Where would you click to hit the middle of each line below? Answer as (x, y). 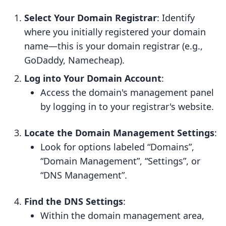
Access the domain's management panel (127, 93)
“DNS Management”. (84, 175)
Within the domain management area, (122, 216)
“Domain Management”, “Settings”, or (120, 161)
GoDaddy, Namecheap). (74, 60)
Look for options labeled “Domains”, (117, 147)
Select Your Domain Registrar (91, 18)
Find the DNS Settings (74, 202)
